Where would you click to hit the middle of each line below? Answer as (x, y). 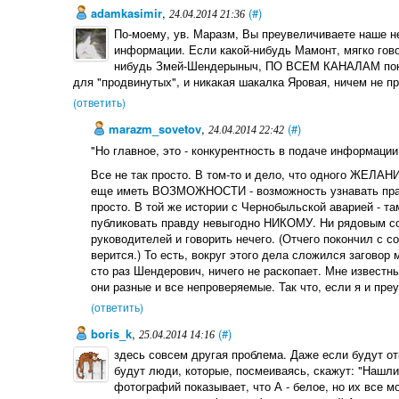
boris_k (109, 334)
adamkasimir (124, 12)
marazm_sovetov (154, 129)
